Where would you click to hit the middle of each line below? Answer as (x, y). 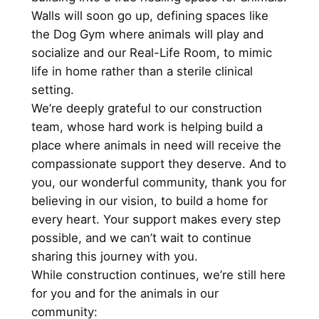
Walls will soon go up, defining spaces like (150, 15)
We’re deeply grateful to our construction (146, 108)
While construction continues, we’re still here (158, 274)
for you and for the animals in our (125, 293)
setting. (52, 89)
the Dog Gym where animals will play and (147, 34)
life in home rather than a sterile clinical (142, 71)
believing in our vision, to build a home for (149, 200)
